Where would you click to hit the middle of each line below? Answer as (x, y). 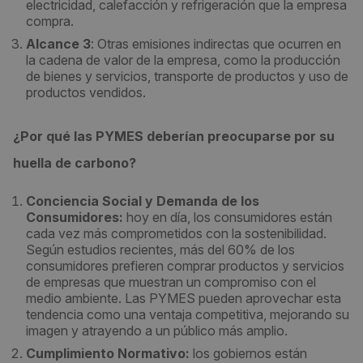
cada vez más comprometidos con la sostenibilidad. (176, 233)
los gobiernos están (248, 353)
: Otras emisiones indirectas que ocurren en (216, 44)
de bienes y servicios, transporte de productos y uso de (187, 76)
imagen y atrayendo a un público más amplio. (157, 331)
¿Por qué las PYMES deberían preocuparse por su (174, 136)
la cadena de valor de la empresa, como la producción (183, 60)
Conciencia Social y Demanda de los (143, 201)
